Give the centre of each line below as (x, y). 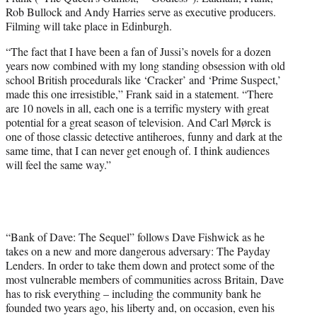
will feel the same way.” (58, 164)
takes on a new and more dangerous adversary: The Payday (138, 250)
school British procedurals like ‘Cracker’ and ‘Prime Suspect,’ (143, 79)
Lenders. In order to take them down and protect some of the (140, 265)
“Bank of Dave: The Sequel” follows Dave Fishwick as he (135, 236)
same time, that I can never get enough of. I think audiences (138, 150)
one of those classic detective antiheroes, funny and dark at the (144, 136)
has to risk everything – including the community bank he (133, 293)
